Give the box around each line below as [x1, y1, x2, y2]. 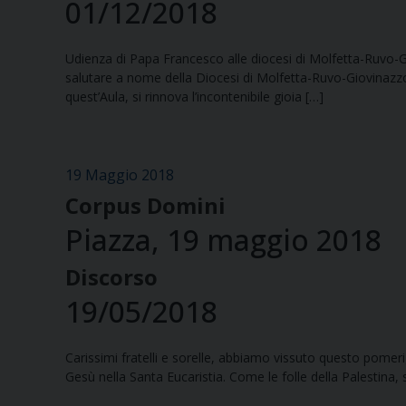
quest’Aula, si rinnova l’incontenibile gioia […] [65, 88, 324, 106]
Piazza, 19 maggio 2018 [65, 220, 382, 260]
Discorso [65, 262, 158, 293]
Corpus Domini [65, 190, 226, 221]
